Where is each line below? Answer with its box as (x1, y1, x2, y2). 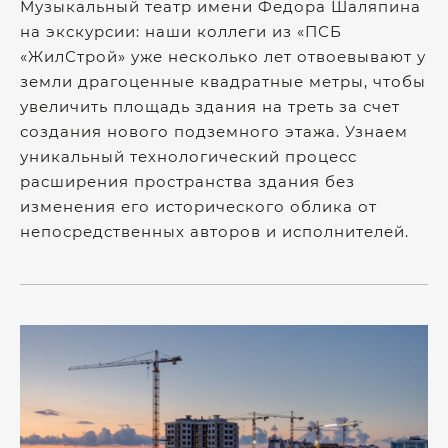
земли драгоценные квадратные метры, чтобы (20, 72, 426, 91)
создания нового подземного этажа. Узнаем (20, 122, 408, 141)
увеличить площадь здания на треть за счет (20, 97, 400, 116)
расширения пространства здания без (20, 172, 355, 191)
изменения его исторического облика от (20, 197, 377, 216)
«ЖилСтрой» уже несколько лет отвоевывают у (20, 47, 426, 66)
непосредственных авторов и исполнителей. (20, 222, 409, 241)
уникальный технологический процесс (20, 147, 357, 166)
